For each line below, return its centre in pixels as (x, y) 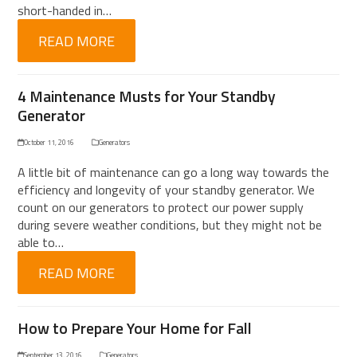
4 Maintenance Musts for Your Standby (147, 96)
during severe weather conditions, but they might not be (170, 225)
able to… (41, 242)
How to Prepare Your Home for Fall (135, 328)
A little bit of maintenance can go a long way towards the (174, 172)
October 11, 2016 (49, 142)
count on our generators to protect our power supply (161, 207)
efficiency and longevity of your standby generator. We (167, 190)
